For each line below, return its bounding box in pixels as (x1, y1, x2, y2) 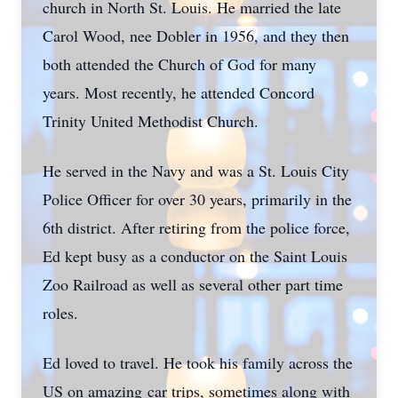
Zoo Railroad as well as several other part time (43, 274, 343, 295)
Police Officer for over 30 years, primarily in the (43, 188, 352, 210)
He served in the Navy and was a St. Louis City (43, 160, 349, 181)
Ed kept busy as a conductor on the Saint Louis (43, 245, 347, 267)
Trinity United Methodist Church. (43, 110, 268, 131)
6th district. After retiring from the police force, (43, 217, 350, 238)
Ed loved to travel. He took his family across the (43, 352, 353, 373)
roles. (43, 302, 84, 323)
